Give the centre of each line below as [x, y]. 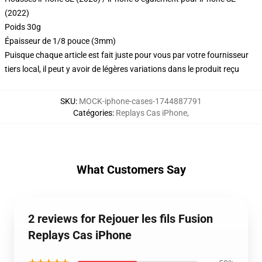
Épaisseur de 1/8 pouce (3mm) [60, 41]
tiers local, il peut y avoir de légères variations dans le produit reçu [122, 69]
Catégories [93, 113]
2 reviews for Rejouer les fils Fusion [120, 219]
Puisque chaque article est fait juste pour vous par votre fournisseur [127, 55]
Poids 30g [23, 27]
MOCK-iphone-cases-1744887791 [140, 101]
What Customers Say [131, 170]
